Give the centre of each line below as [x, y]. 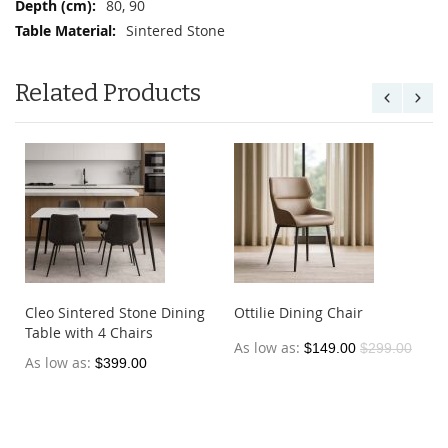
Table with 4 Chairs [89, 333]
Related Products [108, 93]
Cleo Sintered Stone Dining [115, 313]
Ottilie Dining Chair [298, 313]
